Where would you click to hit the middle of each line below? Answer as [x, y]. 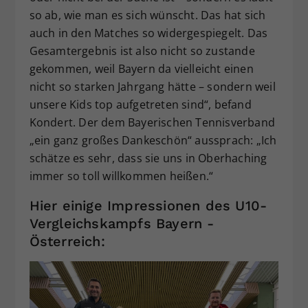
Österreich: [67, 241]
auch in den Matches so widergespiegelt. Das [148, 33]
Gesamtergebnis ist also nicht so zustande [142, 51]
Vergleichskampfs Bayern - [122, 223]
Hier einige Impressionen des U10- [148, 205]
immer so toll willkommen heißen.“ [121, 176]
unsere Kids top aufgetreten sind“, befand [140, 105]
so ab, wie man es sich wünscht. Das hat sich [147, 15]
